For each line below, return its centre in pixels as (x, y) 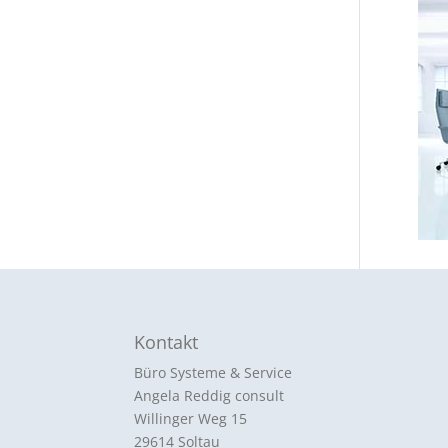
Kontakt (166, 342)
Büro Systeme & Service (213, 372)
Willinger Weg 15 (191, 418)
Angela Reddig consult (209, 395)
